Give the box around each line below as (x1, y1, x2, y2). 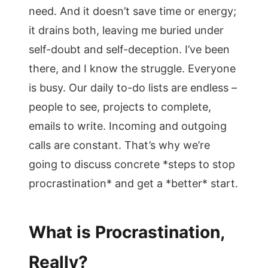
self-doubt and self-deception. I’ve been (29, 43, 230, 56)
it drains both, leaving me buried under (29, 24, 224, 36)
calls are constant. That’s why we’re (29, 139, 210, 151)
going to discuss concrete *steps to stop (29, 158, 235, 170)
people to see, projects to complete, (29, 100, 211, 113)
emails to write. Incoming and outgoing (29, 120, 227, 132)
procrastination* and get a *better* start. (29, 177, 238, 190)
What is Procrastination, (29, 222, 224, 242)
